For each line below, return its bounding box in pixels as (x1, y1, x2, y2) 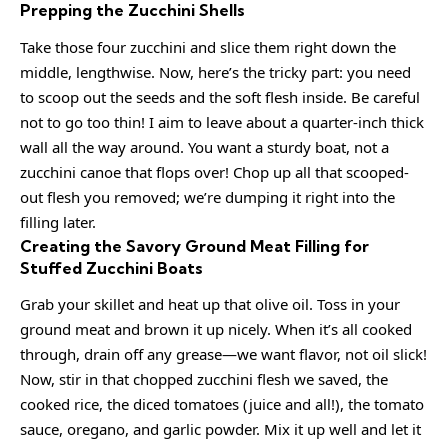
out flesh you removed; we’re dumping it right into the (20, 186, 395, 207)
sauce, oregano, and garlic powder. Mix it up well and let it (20, 419, 421, 440)
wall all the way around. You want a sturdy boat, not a (20, 136, 389, 157)
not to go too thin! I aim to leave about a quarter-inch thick (20, 111, 424, 132)
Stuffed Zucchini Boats (20, 257, 203, 278)
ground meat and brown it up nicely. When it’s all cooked (20, 319, 412, 340)
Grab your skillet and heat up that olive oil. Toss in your (20, 294, 400, 315)
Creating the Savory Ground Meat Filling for (20, 235, 369, 256)
